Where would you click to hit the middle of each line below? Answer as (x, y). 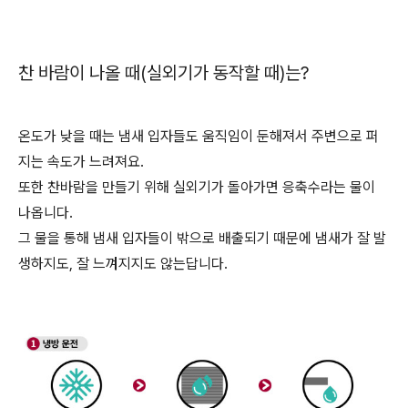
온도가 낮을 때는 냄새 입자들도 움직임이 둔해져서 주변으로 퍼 (199, 136)
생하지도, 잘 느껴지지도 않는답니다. (123, 264)
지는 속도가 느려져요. (81, 162)
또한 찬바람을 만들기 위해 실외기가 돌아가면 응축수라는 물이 (197, 187)
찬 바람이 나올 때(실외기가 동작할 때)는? (163, 73)
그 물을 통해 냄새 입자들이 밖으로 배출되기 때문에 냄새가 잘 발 (202, 238)
